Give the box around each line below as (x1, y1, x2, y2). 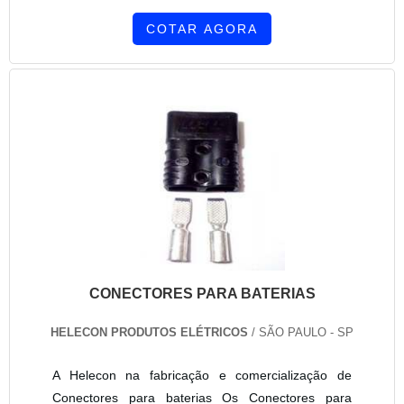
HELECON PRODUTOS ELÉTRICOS (50, 326, 248, 340)
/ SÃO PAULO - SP (248, 326, 353, 340)
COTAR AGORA (146, 21, 258, 36)
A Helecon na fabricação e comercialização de (52, 368, 352, 383)
